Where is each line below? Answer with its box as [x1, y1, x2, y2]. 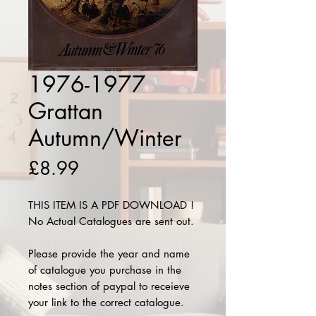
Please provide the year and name [28, 247, 190, 260]
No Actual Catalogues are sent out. [28, 214, 197, 228]
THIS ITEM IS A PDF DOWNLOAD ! [28, 198, 194, 212]
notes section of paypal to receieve [28, 279, 190, 293]
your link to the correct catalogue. [28, 296, 184, 309]
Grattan [28, 97, 103, 126]
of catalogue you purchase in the [28, 263, 181, 276]
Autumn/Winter [28, 123, 182, 152]
